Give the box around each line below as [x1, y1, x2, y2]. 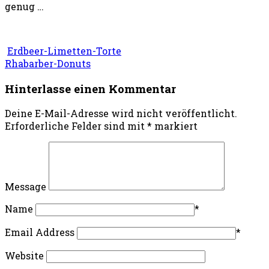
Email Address [5, 226, 74, 239]
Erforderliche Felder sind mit [5, 119, 147, 133]
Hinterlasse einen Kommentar [5, 80, 176, 96]
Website [5, 249, 44, 262]
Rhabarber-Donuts [5, 57, 91, 70]
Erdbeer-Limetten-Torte [7, 44, 121, 58]
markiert [152, 119, 198, 133]
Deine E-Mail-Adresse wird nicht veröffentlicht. [5, 107, 237, 120]
